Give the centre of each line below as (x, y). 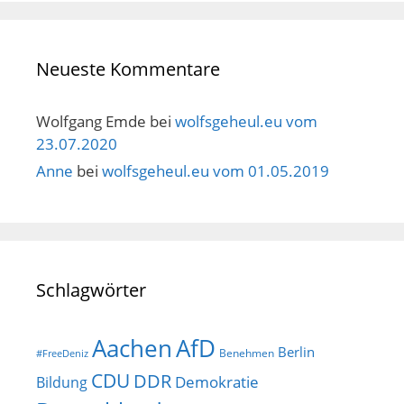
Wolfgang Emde (91, 121)
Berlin (296, 351)
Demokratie (217, 381)
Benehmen (247, 352)
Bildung (62, 382)
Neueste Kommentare (128, 69)
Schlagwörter (91, 289)
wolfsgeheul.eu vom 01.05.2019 (216, 170)
